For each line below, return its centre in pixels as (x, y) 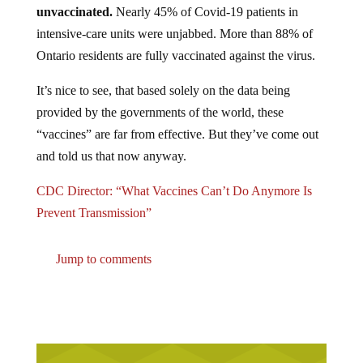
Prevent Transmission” (94, 213)
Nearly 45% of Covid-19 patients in (205, 12)
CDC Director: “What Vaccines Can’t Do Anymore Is (174, 191)
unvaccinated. (74, 12)
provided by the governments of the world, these (160, 113)
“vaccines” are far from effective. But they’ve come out (177, 135)
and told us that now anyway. (111, 156)
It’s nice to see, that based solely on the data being (163, 91)
